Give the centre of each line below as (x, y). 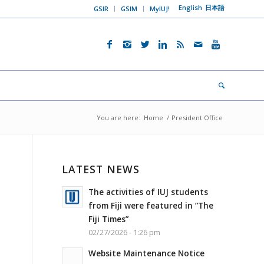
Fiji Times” (109, 219)
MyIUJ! (160, 9)
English (190, 7)
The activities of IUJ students (148, 192)
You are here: (118, 118)
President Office (197, 118)
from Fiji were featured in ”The (151, 205)
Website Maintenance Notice (147, 253)
